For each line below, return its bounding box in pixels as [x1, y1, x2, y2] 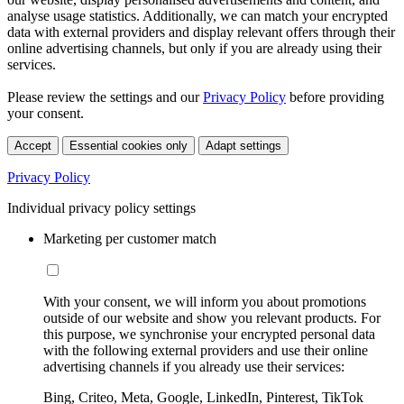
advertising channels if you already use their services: [43, 359, 344, 375]
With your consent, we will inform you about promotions [43, 294, 366, 310]
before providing [286, 89, 384, 106]
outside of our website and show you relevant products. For [43, 310, 381, 326]
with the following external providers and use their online [43, 343, 368, 359]
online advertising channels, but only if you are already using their [7, 41, 381, 57]
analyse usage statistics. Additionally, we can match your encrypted [7, 8, 388, 24]
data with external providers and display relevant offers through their [7, 24, 395, 41]
